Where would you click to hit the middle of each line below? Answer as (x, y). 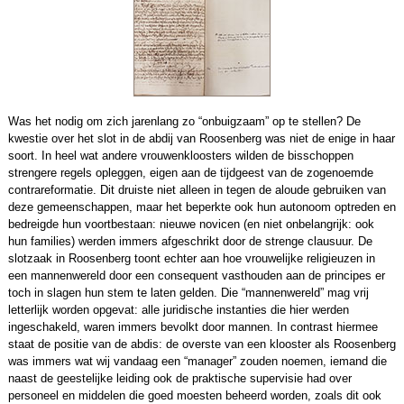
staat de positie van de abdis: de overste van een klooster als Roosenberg (202, 344)
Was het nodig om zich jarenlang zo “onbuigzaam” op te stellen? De (184, 121)
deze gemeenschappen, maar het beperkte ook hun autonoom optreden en (202, 207)
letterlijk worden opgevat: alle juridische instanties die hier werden (178, 309)
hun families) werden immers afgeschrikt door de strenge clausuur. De (190, 241)
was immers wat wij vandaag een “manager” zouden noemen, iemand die (197, 361)
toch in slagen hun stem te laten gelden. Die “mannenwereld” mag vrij (188, 292)
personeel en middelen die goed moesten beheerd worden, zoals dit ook (194, 395)
